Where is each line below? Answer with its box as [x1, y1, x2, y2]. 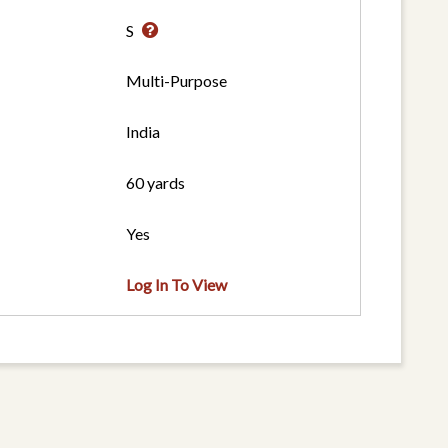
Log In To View [126, 275, 228, 295]
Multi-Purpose [126, 71, 228, 91]
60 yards [126, 173, 186, 193]
